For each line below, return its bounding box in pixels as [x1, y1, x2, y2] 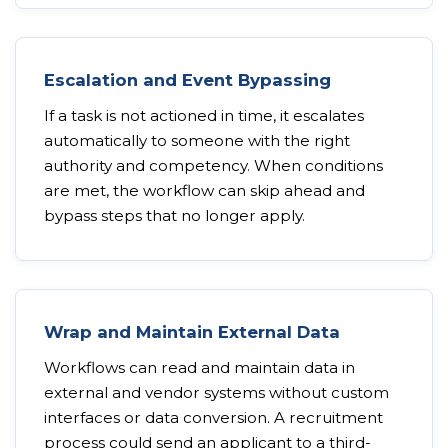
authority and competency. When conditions [44, 156, 383, 175]
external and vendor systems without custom [44, 383, 389, 402]
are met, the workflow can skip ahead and [44, 181, 365, 200]
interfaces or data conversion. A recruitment [44, 408, 383, 427]
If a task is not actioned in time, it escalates [44, 106, 364, 125]
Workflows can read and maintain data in [44, 358, 355, 377]
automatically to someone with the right [44, 131, 350, 150]
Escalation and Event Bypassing [44, 70, 331, 90]
